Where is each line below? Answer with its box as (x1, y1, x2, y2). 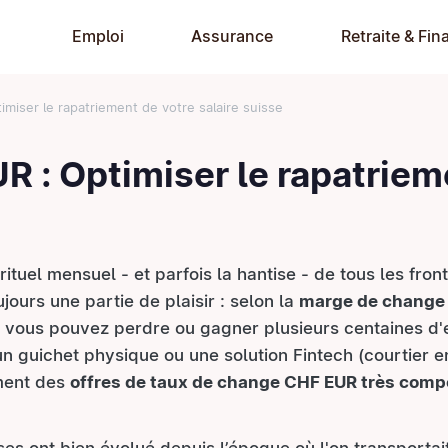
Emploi (72, 26, 124, 46)
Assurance (191, 26, 273, 46)
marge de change (299, 291, 445, 311)
